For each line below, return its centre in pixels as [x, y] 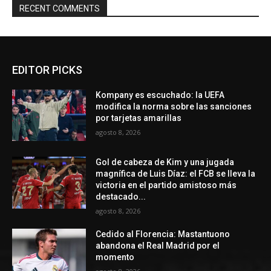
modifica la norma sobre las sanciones [174, 106]
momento [115, 257]
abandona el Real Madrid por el [158, 246]
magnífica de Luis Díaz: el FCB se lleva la [176, 174]
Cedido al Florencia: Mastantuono [163, 234]
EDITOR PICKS [47, 70]
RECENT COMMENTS [60, 8]
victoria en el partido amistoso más [166, 185]
